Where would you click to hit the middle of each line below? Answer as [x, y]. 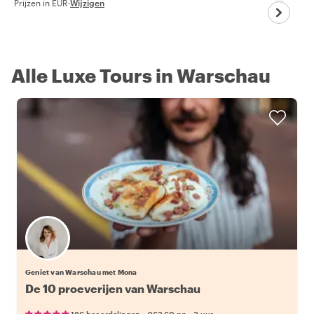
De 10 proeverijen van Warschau [113, 288]
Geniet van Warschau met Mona [81, 272]
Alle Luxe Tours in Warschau [141, 75]
